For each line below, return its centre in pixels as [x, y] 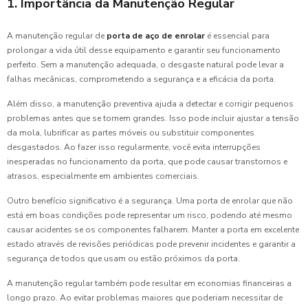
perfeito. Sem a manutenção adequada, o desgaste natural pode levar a [145, 64]
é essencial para [238, 35]
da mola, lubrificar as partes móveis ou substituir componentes [131, 132]
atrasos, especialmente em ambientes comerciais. [103, 176]
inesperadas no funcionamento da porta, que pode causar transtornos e [147, 161]
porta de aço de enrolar [156, 35]
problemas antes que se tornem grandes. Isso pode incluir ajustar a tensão [153, 118]
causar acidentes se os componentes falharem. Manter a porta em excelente [153, 229]
